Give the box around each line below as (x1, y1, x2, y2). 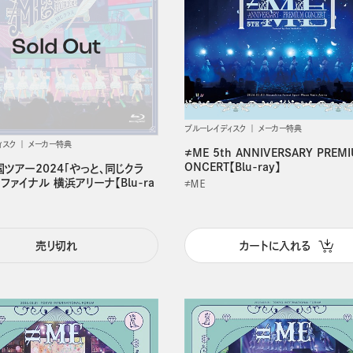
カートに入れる (240, 240, 311, 251)
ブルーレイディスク (184, 124, 247, 133)
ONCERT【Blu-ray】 (184, 162, 281, 173)
